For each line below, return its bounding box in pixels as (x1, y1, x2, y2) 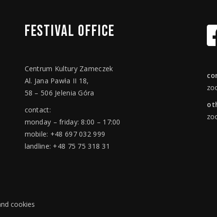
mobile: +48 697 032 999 (24, 129, 106, 139)
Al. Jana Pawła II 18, (24, 76, 89, 85)
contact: (24, 105, 51, 114)
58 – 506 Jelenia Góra (24, 88, 94, 97)
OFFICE (77, 21, 115, 41)
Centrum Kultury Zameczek (24, 63, 113, 73)
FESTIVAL (24, 21, 78, 41)
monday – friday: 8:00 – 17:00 (24, 117, 121, 126)
